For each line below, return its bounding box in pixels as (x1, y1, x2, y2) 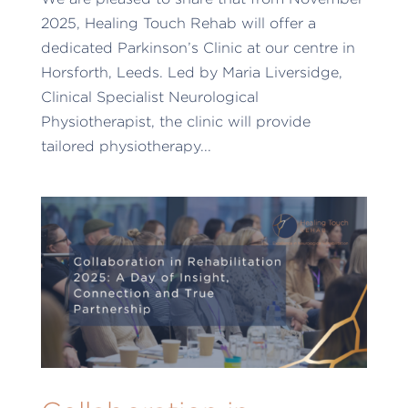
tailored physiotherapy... (40, 138, 211, 155)
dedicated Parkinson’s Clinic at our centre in (40, 40, 355, 56)
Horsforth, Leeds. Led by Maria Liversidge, (40, 65, 342, 81)
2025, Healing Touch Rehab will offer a (40, 15, 316, 32)
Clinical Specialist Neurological (40, 89, 259, 106)
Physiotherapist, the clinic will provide (40, 114, 311, 130)
